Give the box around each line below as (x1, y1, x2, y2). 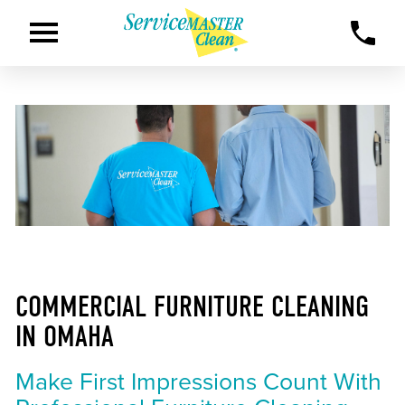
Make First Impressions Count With (14, 368, 381, 398)
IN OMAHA (14, 318, 114, 354)
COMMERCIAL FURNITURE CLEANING (14, 288, 369, 325)
